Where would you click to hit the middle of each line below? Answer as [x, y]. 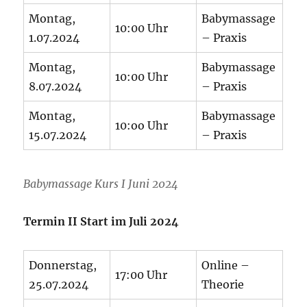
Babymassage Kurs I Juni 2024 [101, 183]
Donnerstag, [63, 265]
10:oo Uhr [142, 126]
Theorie [223, 284]
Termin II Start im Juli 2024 [101, 221]
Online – [226, 265]
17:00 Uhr [142, 274]
